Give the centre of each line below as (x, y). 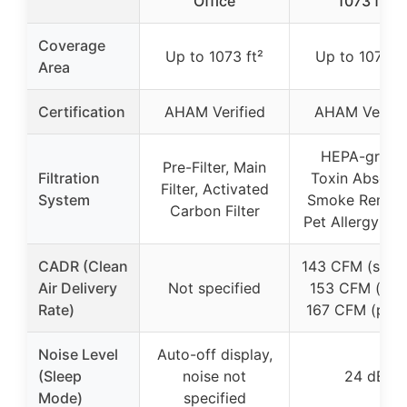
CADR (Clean (83, 266)
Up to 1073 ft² (214, 56)
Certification (82, 112)
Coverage (72, 45)
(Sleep (60, 376)
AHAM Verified (214, 112)
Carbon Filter (214, 211)
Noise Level (78, 354)
